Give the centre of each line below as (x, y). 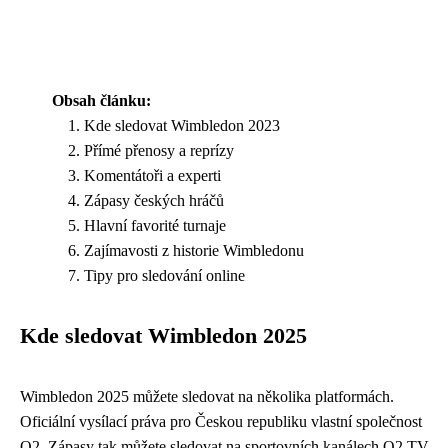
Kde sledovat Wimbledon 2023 (182, 125)
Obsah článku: (101, 100)
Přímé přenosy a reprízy (159, 150)
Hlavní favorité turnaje (155, 225)
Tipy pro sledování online (164, 275)
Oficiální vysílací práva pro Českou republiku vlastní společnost (221, 421)
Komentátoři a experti (152, 175)
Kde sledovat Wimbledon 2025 (163, 335)
